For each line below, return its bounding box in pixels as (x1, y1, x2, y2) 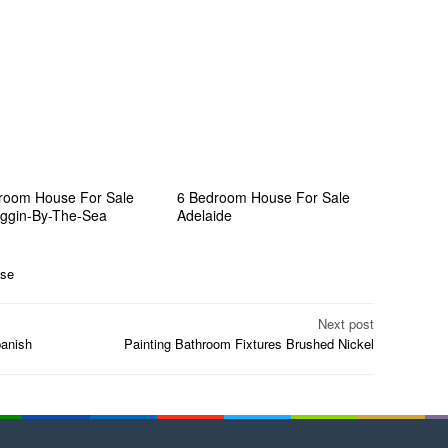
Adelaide (177, 204, 233, 225)
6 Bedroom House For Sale (177, 186, 351, 207)
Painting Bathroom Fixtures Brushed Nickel (124, 334, 374, 354)
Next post (318, 314, 374, 334)
